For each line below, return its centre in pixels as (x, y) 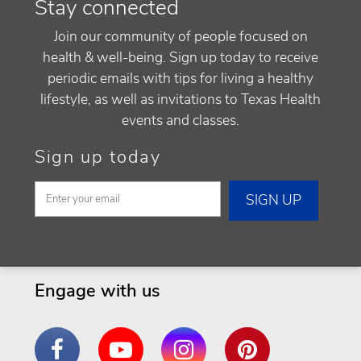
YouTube (133, 337)
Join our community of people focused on (180, 36)
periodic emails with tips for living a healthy (180, 78)
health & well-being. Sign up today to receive (180, 57)
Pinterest (260, 337)
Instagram (200, 337)
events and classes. (180, 120)
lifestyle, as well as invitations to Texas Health (180, 99)
